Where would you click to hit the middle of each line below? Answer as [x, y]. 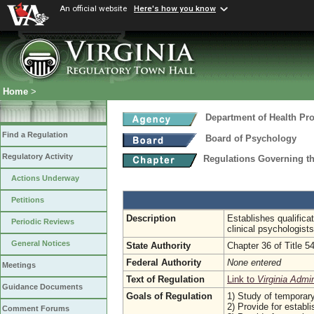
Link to [242, 279]
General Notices [41, 244]
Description [151, 218]
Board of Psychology [251, 138]
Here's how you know [175, 9]
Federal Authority [164, 262]
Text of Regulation [165, 279]
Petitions [28, 200]
